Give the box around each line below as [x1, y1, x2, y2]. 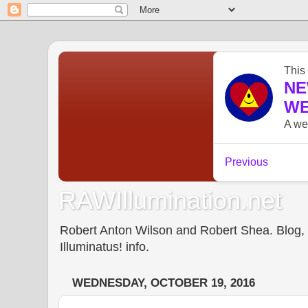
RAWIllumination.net [58, 186, 282, 214]
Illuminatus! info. [60, 239, 149, 254]
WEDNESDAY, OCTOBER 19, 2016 [72, 276, 255, 290]
